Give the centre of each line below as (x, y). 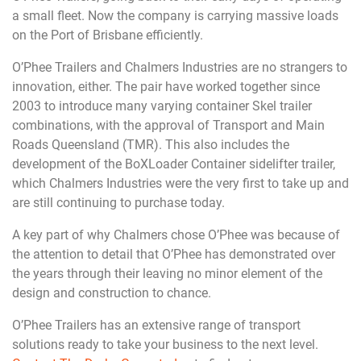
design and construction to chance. (112, 293)
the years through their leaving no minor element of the (167, 274)
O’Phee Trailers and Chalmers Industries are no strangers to (180, 67)
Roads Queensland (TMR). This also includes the (151, 145)
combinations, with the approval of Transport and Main (168, 125)
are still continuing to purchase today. (118, 203)
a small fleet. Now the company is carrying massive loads (175, 16)
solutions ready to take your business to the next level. (165, 344)
